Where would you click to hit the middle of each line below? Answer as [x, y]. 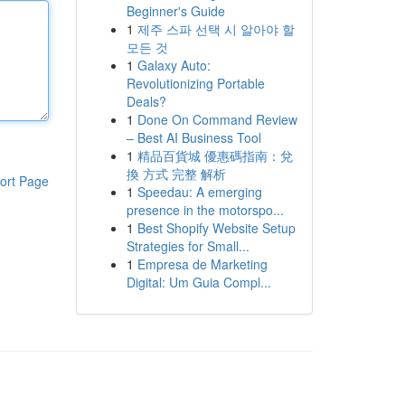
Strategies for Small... [188, 246]
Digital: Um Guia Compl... [198, 282]
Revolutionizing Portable [195, 83]
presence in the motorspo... [205, 210]
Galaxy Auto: [174, 65]
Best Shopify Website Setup [216, 228]
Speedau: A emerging [199, 192]
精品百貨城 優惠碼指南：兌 [215, 155]
